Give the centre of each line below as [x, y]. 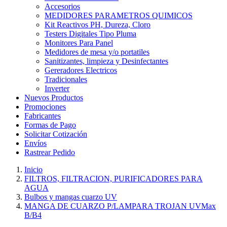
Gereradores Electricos [81, 70]
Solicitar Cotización [56, 134]
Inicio [33, 169]
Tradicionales [66, 79]
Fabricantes [43, 116]
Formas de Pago [50, 125]
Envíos [35, 143]
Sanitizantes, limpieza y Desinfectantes [106, 61]
